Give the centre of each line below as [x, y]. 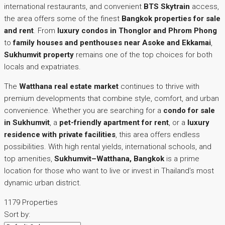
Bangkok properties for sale [171, 19]
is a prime [182, 159]
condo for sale [189, 111]
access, [204, 7]
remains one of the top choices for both [143, 55]
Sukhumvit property [39, 55]
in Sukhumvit [27, 123]
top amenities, [29, 159]
